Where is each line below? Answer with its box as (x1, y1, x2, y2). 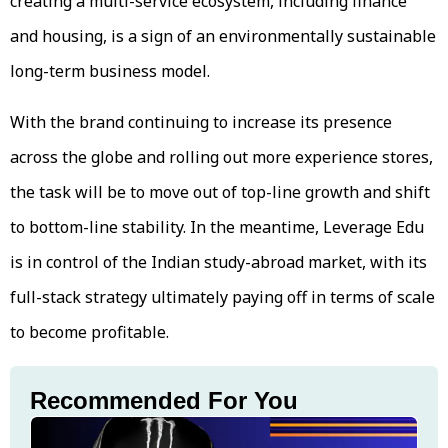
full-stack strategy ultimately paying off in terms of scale (10, 285, 435, 308)
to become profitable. (10, 320, 169, 343)
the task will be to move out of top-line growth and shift (10, 180, 430, 203)
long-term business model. (10, 59, 210, 82)
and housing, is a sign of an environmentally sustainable (10, 24, 436, 47)
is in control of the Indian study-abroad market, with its (10, 250, 427, 273)
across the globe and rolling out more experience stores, (10, 145, 433, 168)
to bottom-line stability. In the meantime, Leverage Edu (10, 215, 424, 238)
